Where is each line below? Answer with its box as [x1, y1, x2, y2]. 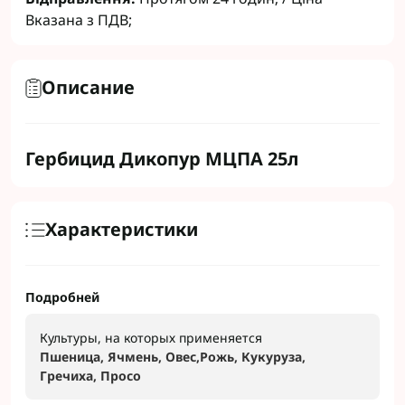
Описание [42, 75, 135, 99]
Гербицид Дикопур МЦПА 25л [25, 146, 299, 171]
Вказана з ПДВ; [25, 10, 132, 30]
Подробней [25, 288, 99, 306]
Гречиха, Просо [40, 367, 141, 384]
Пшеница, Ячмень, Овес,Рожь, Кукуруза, [40, 348, 306, 365]
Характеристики [45, 217, 198, 241]
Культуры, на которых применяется [40, 329, 262, 346]
